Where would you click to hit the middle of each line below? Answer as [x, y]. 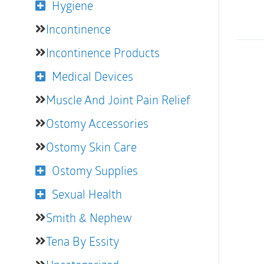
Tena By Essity [82, 241]
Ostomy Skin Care [91, 147]
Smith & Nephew [89, 217]
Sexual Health [87, 194]
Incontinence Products [103, 52]
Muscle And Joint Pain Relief [118, 100]
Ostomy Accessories [97, 123]
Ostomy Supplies [95, 170]
